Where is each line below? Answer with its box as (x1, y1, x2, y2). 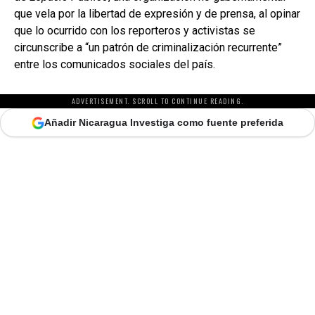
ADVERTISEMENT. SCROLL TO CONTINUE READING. (71, 96, 244, 107)
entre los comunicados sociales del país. (14, 58, 215, 72)
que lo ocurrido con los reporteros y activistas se (14, 24, 255, 38)
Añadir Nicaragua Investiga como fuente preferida (44, 117, 283, 129)
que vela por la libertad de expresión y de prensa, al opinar (14, 7, 300, 21)
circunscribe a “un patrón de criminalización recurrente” (14, 41, 282, 55)
